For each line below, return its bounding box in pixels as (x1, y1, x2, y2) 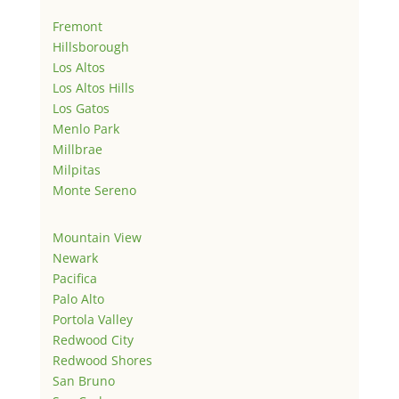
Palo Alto (52, 289, 104, 307)
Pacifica (52, 269, 97, 287)
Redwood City (52, 330, 134, 348)
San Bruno (52, 371, 115, 389)
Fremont (52, 17, 102, 35)
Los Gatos (52, 99, 110, 117)
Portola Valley (52, 310, 133, 328)
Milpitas (52, 160, 101, 178)
